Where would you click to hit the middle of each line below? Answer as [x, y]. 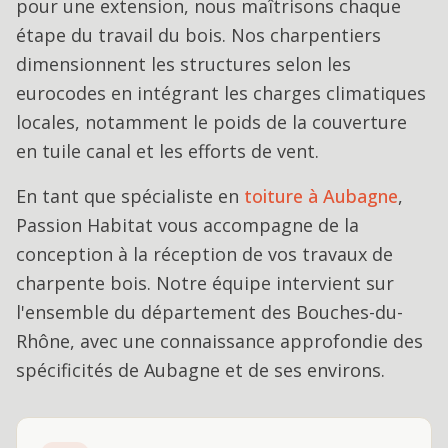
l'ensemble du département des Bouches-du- [209, 312]
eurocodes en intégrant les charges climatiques [221, 93]
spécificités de [80, 370]
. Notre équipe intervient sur [270, 283]
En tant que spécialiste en [127, 196]
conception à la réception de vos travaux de [204, 254]
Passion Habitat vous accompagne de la [187, 225]
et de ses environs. [302, 370]
